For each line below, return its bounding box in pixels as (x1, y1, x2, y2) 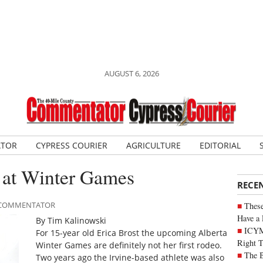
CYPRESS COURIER (35, 140, 107, 151)
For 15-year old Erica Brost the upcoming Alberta (35, 227, 227, 239)
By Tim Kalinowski (35, 215, 106, 227)
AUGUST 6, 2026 (104, 68, 159, 79)
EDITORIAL (199, 140, 241, 151)
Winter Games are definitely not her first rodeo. (35, 240, 222, 251)
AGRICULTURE (126, 140, 181, 151)
